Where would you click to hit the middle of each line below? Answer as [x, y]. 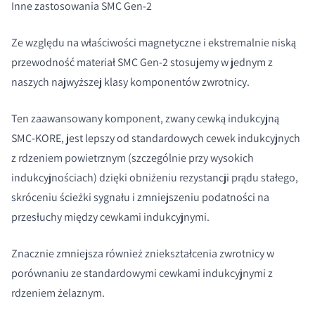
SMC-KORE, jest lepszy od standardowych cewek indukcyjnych [156, 139]
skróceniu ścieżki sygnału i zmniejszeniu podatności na [140, 198]
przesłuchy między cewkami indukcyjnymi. [110, 217]
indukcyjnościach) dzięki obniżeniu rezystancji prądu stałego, [155, 178]
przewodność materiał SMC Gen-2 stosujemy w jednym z [142, 63]
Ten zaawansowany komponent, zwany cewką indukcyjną [145, 119]
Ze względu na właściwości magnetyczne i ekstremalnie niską [154, 43]
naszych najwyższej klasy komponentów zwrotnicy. [130, 82]
